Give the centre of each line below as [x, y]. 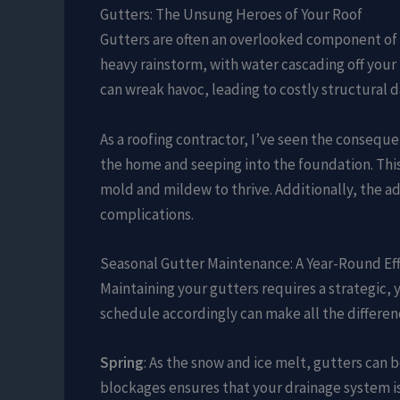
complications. [147, 214]
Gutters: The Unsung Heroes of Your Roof [231, 15]
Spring [122, 362]
